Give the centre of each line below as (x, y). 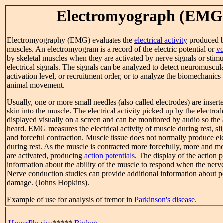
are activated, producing (46, 156)
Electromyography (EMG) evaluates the (71, 40)
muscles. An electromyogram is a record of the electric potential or (111, 49)
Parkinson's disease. (166, 200)
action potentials (110, 156)
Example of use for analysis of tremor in (71, 200)
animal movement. (36, 85)
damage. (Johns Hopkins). (48, 183)
